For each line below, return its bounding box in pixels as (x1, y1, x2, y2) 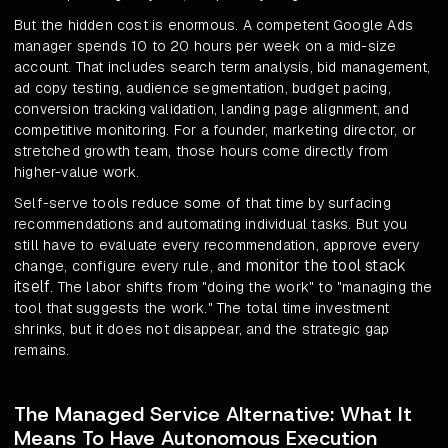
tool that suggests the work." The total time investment (14, 299, 390, 318)
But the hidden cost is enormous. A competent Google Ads (14, 16, 414, 35)
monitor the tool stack (245, 255, 407, 277)
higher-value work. (14, 163, 140, 182)
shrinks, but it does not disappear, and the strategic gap (14, 320, 390, 339)
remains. (14, 341, 70, 360)
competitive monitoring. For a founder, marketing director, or (14, 121, 417, 140)
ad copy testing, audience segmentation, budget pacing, (14, 79, 391, 98)
